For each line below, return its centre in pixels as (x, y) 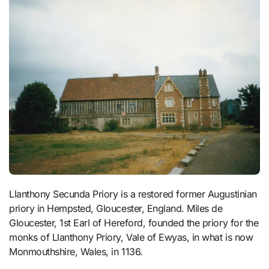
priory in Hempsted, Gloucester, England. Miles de (116, 208)
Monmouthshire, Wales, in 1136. (76, 251)
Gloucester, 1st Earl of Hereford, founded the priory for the (134, 222)
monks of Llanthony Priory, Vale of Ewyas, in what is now (131, 237)
